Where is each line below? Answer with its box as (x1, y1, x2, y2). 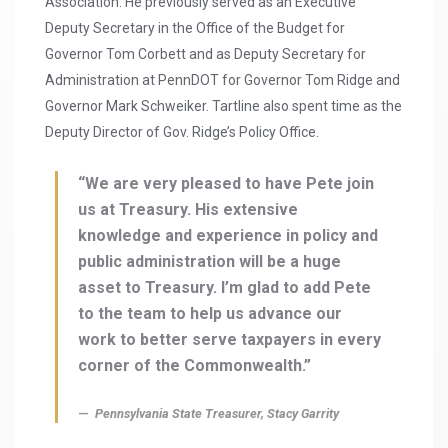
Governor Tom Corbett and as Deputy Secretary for (45, 46, 366, 63)
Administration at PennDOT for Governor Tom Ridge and (45, 72, 400, 89)
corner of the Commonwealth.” (78, 356, 311, 376)
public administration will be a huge (78, 252, 341, 272)
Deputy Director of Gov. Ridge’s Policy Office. (45, 124, 319, 141)
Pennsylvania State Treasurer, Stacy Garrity (95, 406, 339, 422)
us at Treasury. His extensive (78, 200, 298, 220)
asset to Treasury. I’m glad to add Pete (78, 278, 371, 298)
